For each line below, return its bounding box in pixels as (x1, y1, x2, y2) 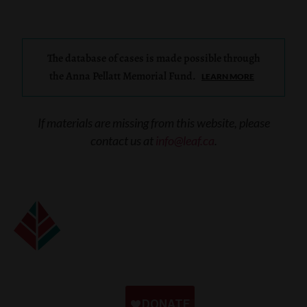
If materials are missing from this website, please (37, 114, 270, 130)
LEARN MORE (201, 71, 254, 82)
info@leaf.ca (155, 132, 214, 148)
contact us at (90, 132, 156, 148)
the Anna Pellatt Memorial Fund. (49, 68, 198, 84)
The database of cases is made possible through (47, 50, 260, 66)
